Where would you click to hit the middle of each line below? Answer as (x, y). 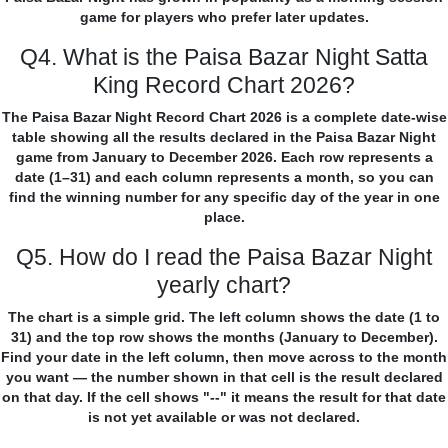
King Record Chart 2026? (224, 85)
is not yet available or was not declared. (224, 417)
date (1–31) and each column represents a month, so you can (224, 177)
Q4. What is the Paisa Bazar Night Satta (224, 57)
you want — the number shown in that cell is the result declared (224, 377)
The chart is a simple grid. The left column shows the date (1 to (224, 317)
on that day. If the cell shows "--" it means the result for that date (224, 397)
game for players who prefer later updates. (224, 17)
